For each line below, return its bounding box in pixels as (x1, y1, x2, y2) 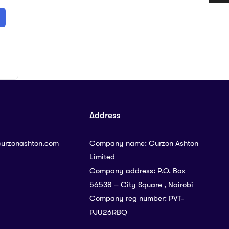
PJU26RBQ (89, 208, 127, 217)
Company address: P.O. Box (89, 166, 185, 176)
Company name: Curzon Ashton (89, 139, 198, 148)
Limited (89, 152, 115, 162)
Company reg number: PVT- (89, 194, 184, 203)
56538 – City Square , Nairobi (89, 180, 193, 190)
